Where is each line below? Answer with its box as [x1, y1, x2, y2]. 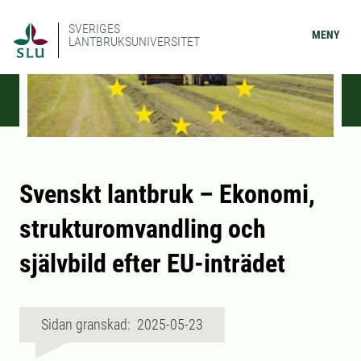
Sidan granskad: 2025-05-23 [41, 316, 203, 334]
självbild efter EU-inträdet [19, 248, 285, 280]
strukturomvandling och [19, 214, 266, 245]
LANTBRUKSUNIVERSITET [68, 34, 200, 49]
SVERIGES [68, 21, 120, 36]
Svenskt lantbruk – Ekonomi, [19, 179, 315, 210]
